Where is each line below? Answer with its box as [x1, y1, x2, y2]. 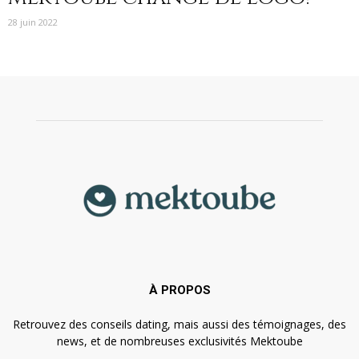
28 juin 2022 [8, 16, 58, 29]
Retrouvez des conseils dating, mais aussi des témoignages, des [13, 317, 346, 333]
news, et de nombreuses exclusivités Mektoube [56, 333, 303, 349]
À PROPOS [148, 283, 211, 298]
